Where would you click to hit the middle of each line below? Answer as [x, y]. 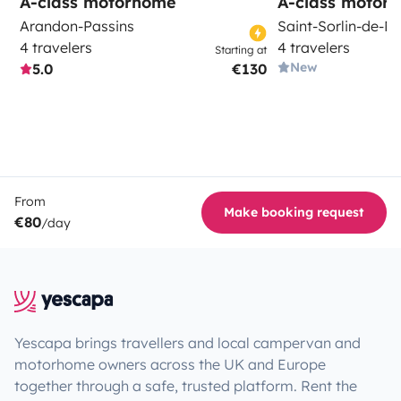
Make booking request [294, 212]
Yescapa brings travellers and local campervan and [188, 342]
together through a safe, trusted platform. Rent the [186, 385]
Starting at [241, 49]
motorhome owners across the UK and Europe [170, 364]
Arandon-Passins [77, 26]
